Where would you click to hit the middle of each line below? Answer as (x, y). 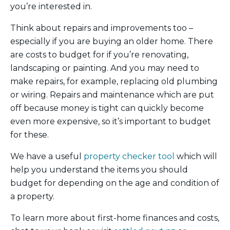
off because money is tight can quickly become (107, 108)
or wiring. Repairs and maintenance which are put (112, 94)
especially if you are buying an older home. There (112, 41)
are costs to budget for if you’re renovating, (99, 54)
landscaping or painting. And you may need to (105, 68)
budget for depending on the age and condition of (115, 183)
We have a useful (47, 156)
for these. (30, 135)
